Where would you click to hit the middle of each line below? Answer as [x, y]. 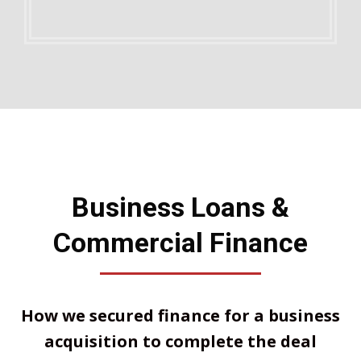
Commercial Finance [180, 242]
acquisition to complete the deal [180, 341]
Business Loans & [180, 207]
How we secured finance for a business [180, 315]
